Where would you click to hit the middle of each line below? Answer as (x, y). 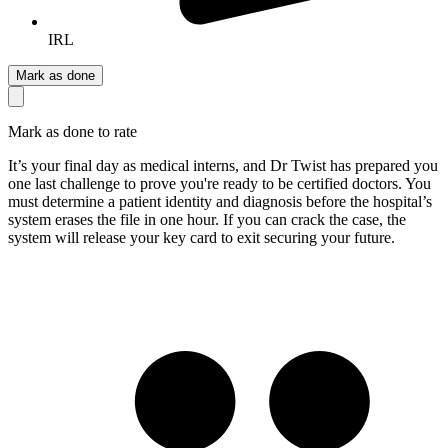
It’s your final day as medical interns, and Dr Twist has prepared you (223, 165)
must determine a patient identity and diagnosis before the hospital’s (220, 201)
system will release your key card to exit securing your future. (201, 237)
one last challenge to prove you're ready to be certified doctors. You (219, 183)
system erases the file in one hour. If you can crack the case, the (207, 219)
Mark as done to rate (72, 131)
